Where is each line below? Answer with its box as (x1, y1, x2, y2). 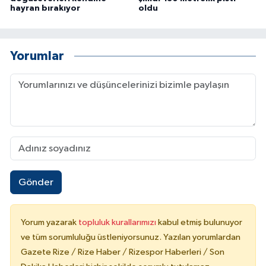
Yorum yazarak (21, 217, 78, 227)
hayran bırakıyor (10, 4, 80, 13)
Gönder (18, 177, 53, 188)
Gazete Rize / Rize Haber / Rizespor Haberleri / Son (21, 247, 224, 256)
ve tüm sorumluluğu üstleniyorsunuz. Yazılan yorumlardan (21, 232, 240, 242)
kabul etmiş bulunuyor (158, 217, 242, 227)
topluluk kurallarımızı (78, 217, 158, 227)
